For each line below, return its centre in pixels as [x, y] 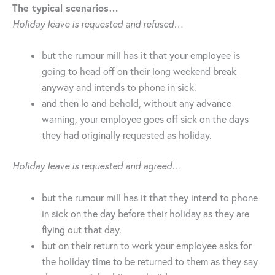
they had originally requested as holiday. [127, 135]
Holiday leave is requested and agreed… [97, 166]
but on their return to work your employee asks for [147, 245]
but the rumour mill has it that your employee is [141, 56]
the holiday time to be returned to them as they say [150, 261]
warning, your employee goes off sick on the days [145, 119]
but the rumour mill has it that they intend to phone [150, 197]
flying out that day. [82, 229]
